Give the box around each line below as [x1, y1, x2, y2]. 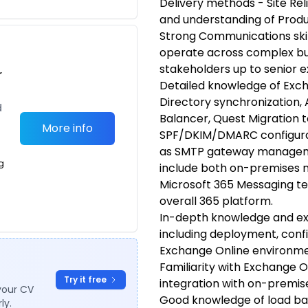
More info [42, 120, 93, 136]
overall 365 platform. [159, 193, 273, 209]
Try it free [64, 274, 107, 285]
